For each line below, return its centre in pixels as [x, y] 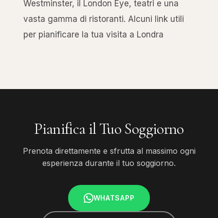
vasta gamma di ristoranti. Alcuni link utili [104, 19]
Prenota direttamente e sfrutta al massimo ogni [109, 151]
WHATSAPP [114, 198]
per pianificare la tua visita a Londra [93, 34]
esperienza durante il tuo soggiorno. [109, 163]
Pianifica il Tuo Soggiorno [109, 128]
